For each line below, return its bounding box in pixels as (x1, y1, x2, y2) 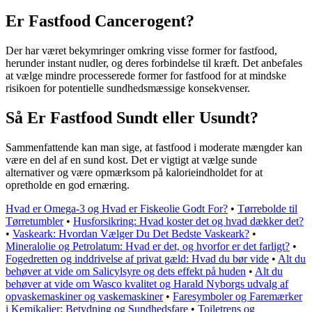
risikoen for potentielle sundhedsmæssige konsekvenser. (6, 81, 250, 94)
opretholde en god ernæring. (6, 178, 130, 191)
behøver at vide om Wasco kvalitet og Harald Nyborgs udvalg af (6, 277, 288, 290)
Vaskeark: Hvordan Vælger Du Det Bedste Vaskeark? (13, 227, 249, 240)
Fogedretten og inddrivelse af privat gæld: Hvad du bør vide (6, 252, 269, 265)
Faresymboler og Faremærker (173, 290, 302, 302)
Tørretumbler (6, 214, 63, 227)
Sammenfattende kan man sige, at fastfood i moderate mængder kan (6, 141, 302, 153)
